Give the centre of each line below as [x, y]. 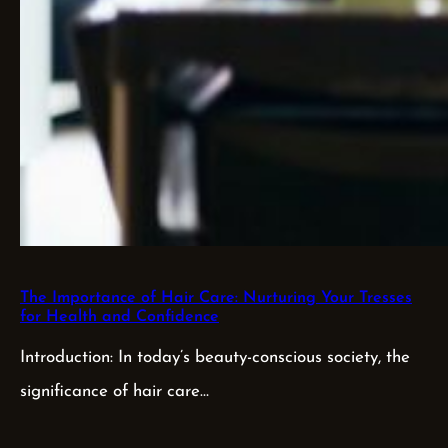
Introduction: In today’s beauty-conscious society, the [215, 357]
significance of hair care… [114, 391]
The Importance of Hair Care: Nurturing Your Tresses [216, 298]
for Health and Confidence [119, 317]
